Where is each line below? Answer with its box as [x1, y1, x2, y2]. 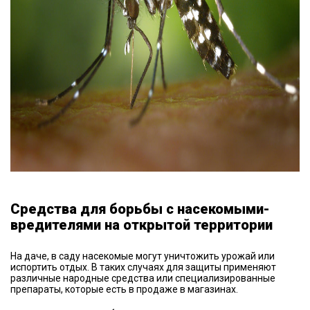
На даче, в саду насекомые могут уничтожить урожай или [10, 250, 275, 262]
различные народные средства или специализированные [10, 273, 275, 284]
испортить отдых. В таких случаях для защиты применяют [10, 262, 276, 273]
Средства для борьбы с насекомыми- [10, 201, 270, 217]
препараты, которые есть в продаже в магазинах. [10, 284, 238, 295]
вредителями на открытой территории [10, 217, 273, 233]
